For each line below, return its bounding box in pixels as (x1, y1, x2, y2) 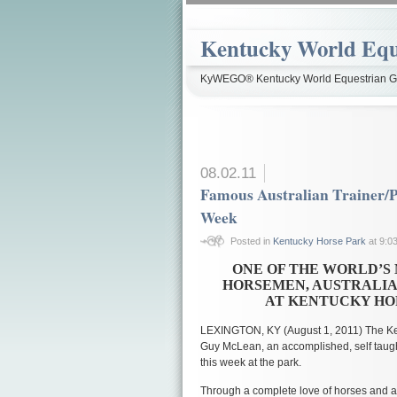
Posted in (230, 235, 273, 246)
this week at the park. (200, 355, 301, 369)
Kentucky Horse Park (272, 235, 366, 246)
